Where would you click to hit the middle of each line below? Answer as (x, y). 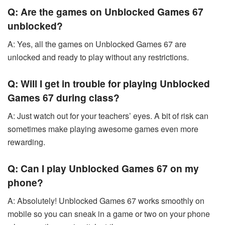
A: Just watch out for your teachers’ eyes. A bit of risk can (108, 116)
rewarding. (26, 142)
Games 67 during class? (64, 98)
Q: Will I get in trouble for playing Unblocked (109, 84)
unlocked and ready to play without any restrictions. (98, 57)
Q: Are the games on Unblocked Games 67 (105, 11)
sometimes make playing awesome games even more (103, 129)
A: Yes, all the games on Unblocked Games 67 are (97, 44)
